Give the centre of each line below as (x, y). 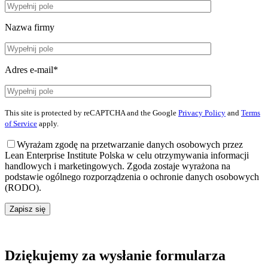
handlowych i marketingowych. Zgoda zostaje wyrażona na (118, 166)
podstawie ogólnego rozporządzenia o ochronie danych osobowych (132, 177)
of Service (21, 124)
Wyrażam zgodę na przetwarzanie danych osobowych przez (130, 145)
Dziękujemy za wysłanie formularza (115, 256)
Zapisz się (28, 209)
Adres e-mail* (31, 70)
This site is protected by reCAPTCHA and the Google (92, 113)
